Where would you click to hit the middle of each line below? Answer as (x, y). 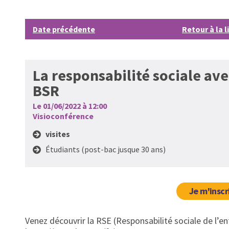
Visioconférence (63, 116)
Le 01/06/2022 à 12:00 (70, 106)
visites (58, 134)
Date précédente (64, 29)
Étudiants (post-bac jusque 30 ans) (106, 149)
